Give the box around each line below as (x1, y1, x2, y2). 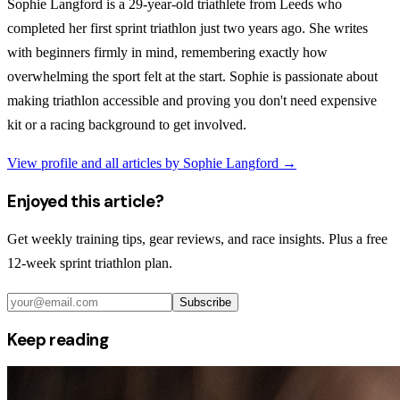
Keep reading (7, 329, 109, 352)
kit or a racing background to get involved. (7, 116, 246, 132)
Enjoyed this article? (7, 189, 164, 212)
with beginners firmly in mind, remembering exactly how (7, 44, 328, 60)
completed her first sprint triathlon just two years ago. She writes (7, 20, 368, 36)
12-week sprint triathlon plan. (7, 255, 172, 271)
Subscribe (179, 296, 231, 310)
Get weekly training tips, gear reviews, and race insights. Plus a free (7, 231, 387, 247)
